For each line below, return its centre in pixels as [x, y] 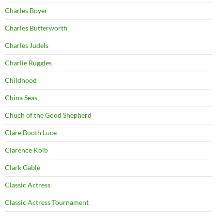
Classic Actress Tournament [47, 202]
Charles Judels [27, 46]
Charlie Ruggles [28, 63]
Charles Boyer [26, 11]
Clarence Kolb [26, 150]
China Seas [21, 98]
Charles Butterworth [36, 28]
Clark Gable [23, 168]
